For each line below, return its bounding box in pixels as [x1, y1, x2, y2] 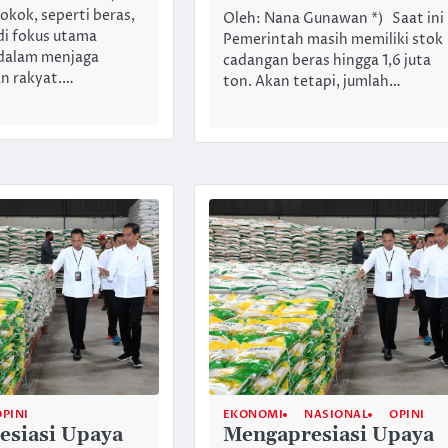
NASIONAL [304, 407, 369, 423]
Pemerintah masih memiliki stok [222, 30, 443, 51]
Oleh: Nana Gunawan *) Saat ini [222, 9, 444, 30]
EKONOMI [222, 407, 284, 423]
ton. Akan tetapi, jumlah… [222, 72, 401, 93]
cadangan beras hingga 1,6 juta [222, 51, 431, 72]
